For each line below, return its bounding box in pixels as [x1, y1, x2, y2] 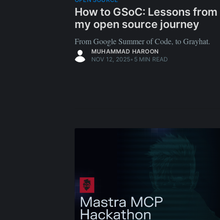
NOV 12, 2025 [91, 55, 131, 63]
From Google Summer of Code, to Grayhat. [75, 35, 210, 46]
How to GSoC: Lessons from [75, 5, 218, 18]
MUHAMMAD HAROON [91, 47, 159, 55]
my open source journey [75, 18, 199, 30]
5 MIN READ [134, 55, 168, 63]
